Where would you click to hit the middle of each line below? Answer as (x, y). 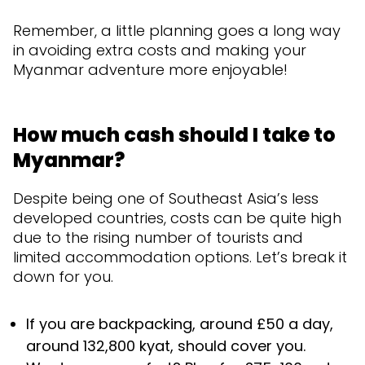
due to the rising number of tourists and (158, 237)
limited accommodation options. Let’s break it (180, 257)
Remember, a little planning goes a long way (177, 30)
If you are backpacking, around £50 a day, (180, 323)
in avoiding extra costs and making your (160, 50)
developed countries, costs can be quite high (177, 218)
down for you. (63, 276)
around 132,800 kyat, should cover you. (166, 345)
